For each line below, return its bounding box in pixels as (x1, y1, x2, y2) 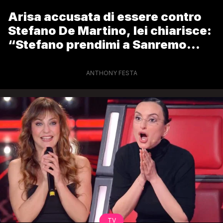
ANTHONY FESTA (86, 69, 137, 77)
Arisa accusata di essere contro (8, 9, 202, 24)
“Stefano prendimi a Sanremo (8, 37, 187, 52)
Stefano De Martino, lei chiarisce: (8, 23, 212, 38)
